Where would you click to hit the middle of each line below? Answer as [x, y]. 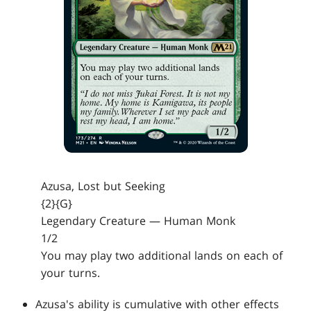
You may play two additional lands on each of [162, 256]
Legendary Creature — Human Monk [138, 221]
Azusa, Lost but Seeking [103, 186]
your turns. [71, 273]
